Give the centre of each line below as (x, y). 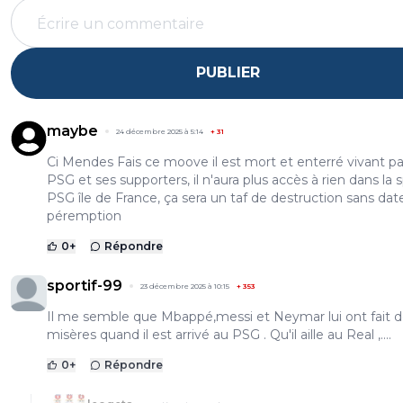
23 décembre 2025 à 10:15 (185, 286)
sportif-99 (85, 285)
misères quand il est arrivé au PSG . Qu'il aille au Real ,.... (219, 334)
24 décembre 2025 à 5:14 (160, 131)
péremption (84, 215)
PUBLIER (228, 73)
